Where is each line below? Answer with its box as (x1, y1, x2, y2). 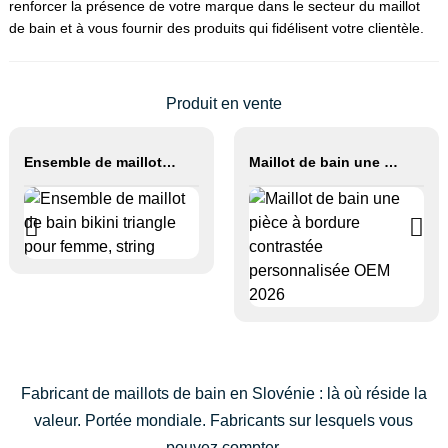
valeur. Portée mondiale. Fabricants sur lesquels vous (34, 411, 414, 429)
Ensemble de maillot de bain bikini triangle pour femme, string (161, 154, 176, 171)
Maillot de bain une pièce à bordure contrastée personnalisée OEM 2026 (383, 154, 398, 171)
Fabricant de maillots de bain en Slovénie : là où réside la (20, 384, 427, 402)
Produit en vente (165, 94, 282, 112)
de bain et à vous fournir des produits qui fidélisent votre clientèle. (8, 20, 424, 36)
